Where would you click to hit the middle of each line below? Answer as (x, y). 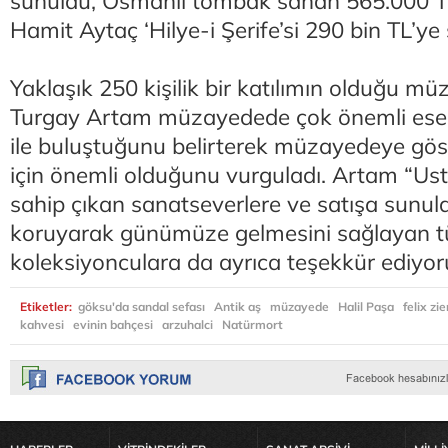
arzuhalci (187, 324)
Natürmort (252, 324)
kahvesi (42, 324)
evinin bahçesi (113, 324)
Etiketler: (47, 306)
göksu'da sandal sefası (141, 306)
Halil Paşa (366, 306)
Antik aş (237, 306)
